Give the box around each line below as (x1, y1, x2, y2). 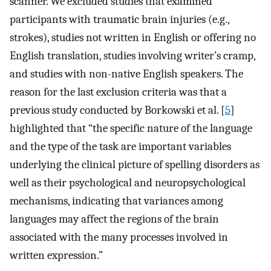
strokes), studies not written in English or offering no (10, 31, 256, 45)
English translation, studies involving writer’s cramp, (10, 49, 255, 63)
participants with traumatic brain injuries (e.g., (10, 13, 229, 27)
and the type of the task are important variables (10, 140, 231, 154)
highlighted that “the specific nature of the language (10, 122, 252, 135)
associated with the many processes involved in (10, 230, 228, 244)
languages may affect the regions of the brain (10, 212, 219, 226)
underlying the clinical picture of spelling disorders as (10, 158, 260, 172)
